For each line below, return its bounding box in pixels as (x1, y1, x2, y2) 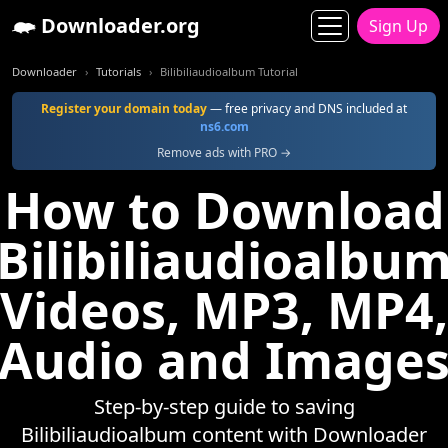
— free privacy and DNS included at (207, 100, 407, 117)
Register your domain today (41, 100, 207, 117)
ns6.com (199, 118, 249, 135)
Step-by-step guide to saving (93, 393, 355, 420)
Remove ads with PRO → (157, 144, 291, 161)
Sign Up (369, 15, 428, 37)
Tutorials (96, 64, 141, 79)
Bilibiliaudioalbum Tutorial (160, 64, 298, 79)
